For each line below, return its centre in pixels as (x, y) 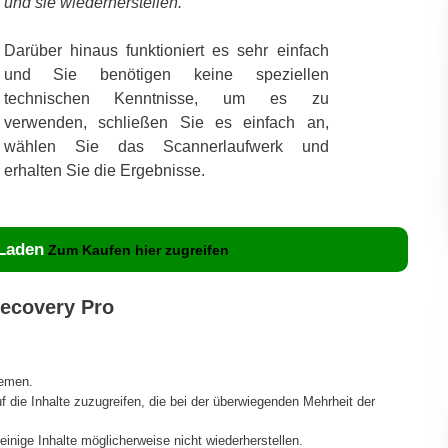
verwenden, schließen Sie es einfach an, (166, 122)
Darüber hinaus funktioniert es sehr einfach (166, 50)
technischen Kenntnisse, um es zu (166, 98)
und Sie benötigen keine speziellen (166, 74)
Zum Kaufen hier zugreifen (138, 249)
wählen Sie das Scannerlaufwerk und (166, 146)
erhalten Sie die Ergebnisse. (104, 170)
